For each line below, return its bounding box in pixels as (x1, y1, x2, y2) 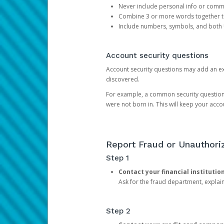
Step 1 (105, 153, 129, 162)
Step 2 (105, 206, 130, 215)
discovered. (105, 75, 139, 83)
